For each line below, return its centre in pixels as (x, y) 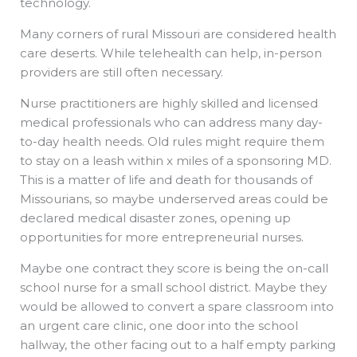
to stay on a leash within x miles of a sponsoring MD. (176, 161)
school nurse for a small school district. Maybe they (173, 288)
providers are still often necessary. (123, 73)
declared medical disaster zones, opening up (155, 218)
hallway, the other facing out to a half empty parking (178, 345)
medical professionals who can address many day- (171, 123)
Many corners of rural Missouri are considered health (178, 34)
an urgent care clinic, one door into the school (159, 326)
